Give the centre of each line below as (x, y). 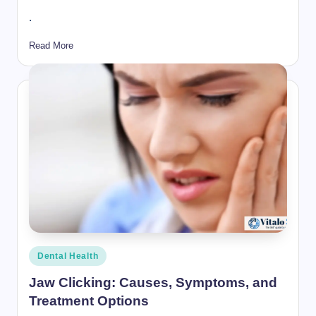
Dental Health (68, 256)
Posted (43, 253)
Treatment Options (89, 300)
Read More (51, 45)
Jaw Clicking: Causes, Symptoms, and (153, 282)
